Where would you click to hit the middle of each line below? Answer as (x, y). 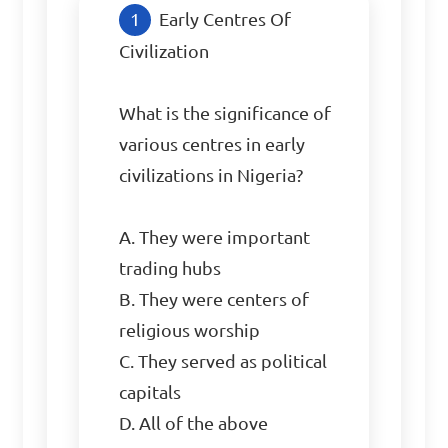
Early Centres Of (225, 19)
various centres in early (212, 144)
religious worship (190, 330)
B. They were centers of (214, 299)
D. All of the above (194, 423)
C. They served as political (223, 361)
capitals (150, 392)
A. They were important (215, 237)
